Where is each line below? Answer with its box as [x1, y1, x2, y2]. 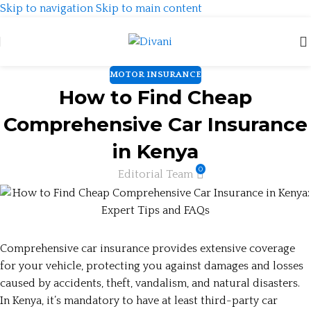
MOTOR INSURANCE [110, 69, 201, 79]
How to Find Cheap [59, 85, 252, 109]
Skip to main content [96, 2, 202, 15]
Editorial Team [118, 168, 194, 181]
